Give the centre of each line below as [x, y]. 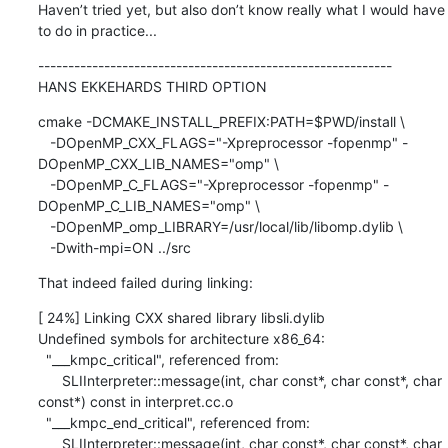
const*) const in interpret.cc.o [135, 401]
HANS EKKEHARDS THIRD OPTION [152, 86]
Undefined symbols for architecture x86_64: [181, 338]
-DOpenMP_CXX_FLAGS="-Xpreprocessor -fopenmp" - [43, 142]
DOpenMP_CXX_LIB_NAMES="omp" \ [158, 163]
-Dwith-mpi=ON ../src [120, 247]
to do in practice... [97, 30]
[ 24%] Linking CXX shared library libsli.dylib [181, 317]
